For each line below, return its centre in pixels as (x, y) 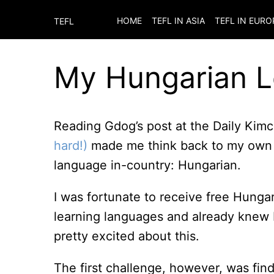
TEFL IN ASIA (178, 20)
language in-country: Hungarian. (147, 165)
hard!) (71, 146)
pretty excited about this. (127, 236)
